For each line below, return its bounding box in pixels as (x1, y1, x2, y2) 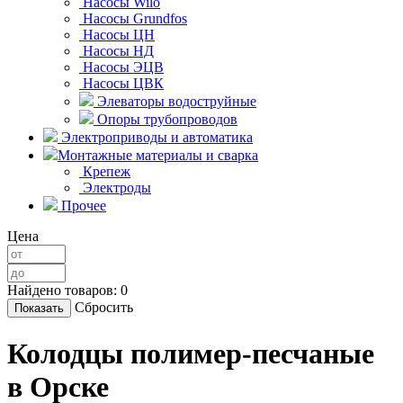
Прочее (58, 198, 106, 214)
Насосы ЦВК (79, 76, 164, 92)
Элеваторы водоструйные (94, 94, 256, 110)
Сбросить (75, 300, 133, 316)
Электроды (79, 180, 151, 196)
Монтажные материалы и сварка (58, 148, 258, 164)
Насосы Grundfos (79, 11, 187, 27)
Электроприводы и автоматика (58, 130, 253, 146)
